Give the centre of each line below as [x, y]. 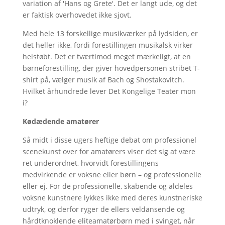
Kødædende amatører [61, 121]
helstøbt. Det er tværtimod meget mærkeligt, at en [106, 56]
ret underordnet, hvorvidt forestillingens [90, 163]
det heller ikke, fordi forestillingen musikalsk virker [107, 45]
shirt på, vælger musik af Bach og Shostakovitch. [103, 79]
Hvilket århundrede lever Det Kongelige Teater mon [109, 91]
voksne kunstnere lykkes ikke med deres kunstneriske [112, 197]
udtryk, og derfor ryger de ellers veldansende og [103, 209]
